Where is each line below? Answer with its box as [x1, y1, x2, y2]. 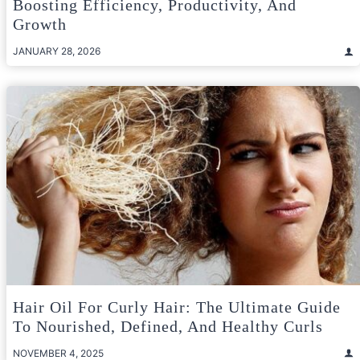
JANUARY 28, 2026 [13, 45, 100, 58]
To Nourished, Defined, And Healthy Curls [13, 317, 323, 335]
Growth [13, 15, 67, 34]
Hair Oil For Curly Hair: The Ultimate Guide [13, 297, 341, 316]
